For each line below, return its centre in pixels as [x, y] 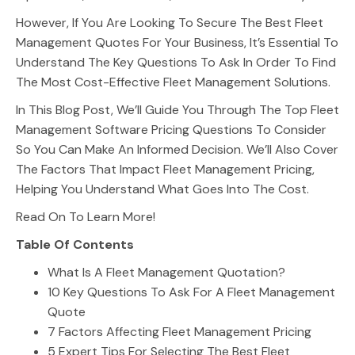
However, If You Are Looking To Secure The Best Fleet [170, 23]
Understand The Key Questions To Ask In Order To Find [176, 62]
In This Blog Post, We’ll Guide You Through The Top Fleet [177, 110]
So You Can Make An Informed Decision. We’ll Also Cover [177, 149]
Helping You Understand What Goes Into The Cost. [162, 189]
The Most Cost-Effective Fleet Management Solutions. [173, 82]
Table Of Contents [75, 244]
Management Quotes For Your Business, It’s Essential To [177, 42]
